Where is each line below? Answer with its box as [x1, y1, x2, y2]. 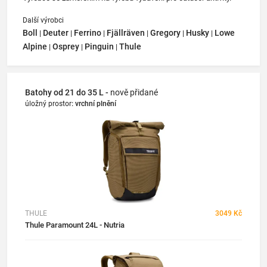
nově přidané [110, 87, 158, 97]
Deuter [43, 27, 69, 38]
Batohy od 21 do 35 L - [25, 87, 110, 97]
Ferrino [74, 27, 101, 38]
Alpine [23, 41, 47, 51]
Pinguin [85, 41, 114, 51]
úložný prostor [25, 99, 72, 108]
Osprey [52, 41, 79, 51]
